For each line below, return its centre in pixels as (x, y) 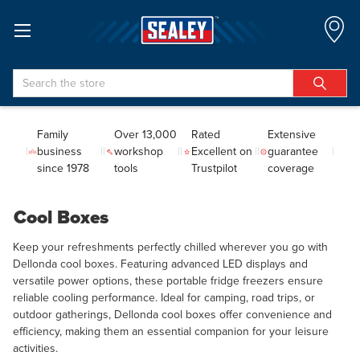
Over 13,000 (145, 135)
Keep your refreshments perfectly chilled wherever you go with (170, 247)
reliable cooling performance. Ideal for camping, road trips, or (164, 297)
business (60, 151)
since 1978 (63, 168)
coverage (291, 168)
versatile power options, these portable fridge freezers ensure (168, 280)
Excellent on (221, 151)
